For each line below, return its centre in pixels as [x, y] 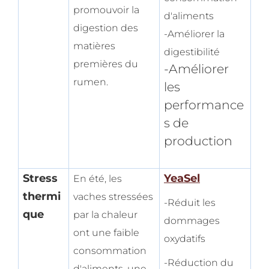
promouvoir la [106, 10]
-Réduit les [190, 203]
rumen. [91, 82]
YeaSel [182, 179]
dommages [192, 221]
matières [94, 46]
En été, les [98, 179]
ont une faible [106, 233]
